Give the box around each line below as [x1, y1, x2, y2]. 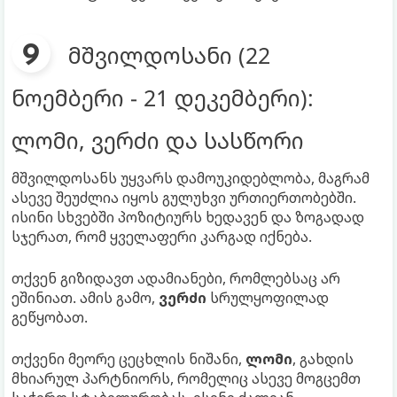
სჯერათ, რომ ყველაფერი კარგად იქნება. [12, 226, 312, 246]
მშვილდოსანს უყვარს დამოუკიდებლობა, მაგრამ [12, 167, 370, 188]
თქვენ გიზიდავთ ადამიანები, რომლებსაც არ [12, 268, 340, 288]
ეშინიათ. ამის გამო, [12, 287, 159, 307]
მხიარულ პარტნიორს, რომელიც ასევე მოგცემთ [12, 368, 361, 388]
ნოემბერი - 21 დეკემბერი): [12, 82, 314, 113]
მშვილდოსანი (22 [68, 39, 270, 70]
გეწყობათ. [12, 307, 88, 327]
